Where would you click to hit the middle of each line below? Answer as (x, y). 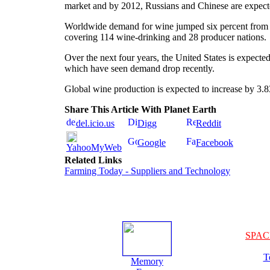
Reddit (209, 123)
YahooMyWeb (94, 147)
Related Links (93, 160)
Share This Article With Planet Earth (140, 109)
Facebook (215, 143)
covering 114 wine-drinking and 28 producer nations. (165, 37)
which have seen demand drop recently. (140, 68)
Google (152, 143)
